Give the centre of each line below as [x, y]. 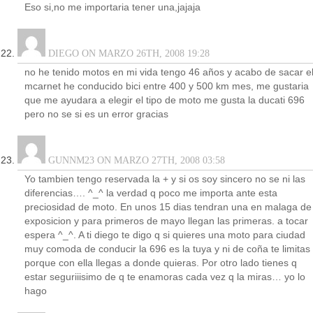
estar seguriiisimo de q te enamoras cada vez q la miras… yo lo [165, 277]
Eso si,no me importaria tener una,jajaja [112, 7]
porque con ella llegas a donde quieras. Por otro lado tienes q [161, 263]
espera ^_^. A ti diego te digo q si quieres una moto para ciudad [165, 235]
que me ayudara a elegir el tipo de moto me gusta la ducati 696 [165, 100]
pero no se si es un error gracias [96, 114]
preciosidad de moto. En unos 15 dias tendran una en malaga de [168, 207]
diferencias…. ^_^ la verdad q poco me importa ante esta [151, 193]
